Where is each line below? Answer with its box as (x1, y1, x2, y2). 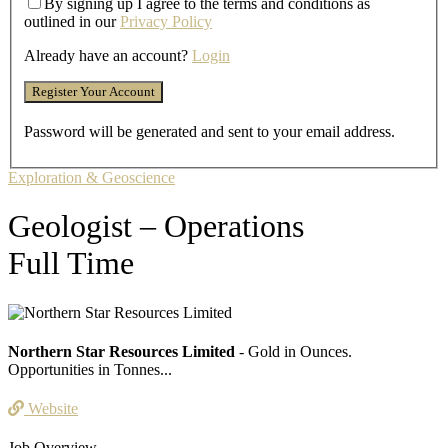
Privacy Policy (120, 12, 212, 30)
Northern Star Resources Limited (8, 342, 235, 360)
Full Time (8, 245, 134, 282)
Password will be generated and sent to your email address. (24, 122, 395, 140)
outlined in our (24, 12, 120, 30)
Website (24, 400, 78, 418)
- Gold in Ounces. (239, 342, 352, 360)
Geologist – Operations (8, 208, 304, 245)
